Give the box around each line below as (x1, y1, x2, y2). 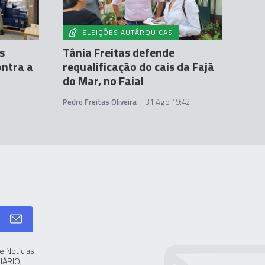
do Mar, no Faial (63, 72, 144, 90)
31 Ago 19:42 (146, 96, 190, 108)
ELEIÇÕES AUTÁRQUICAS (82, 27, 173, 38)
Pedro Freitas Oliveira (63, 96, 137, 108)
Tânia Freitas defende (63, 43, 174, 62)
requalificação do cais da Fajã (63, 57, 214, 76)
